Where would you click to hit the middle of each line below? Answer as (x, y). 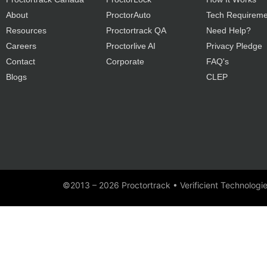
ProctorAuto (128, 15)
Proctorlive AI (131, 46)
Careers (21, 46)
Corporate (125, 62)
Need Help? (229, 31)
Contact (21, 62)
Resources (26, 31)
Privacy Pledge (234, 46)
